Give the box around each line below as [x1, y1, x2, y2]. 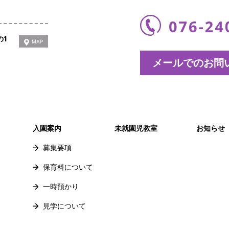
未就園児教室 [114, 124, 157, 133]
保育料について [43, 163, 93, 172]
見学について [43, 201, 86, 211]
